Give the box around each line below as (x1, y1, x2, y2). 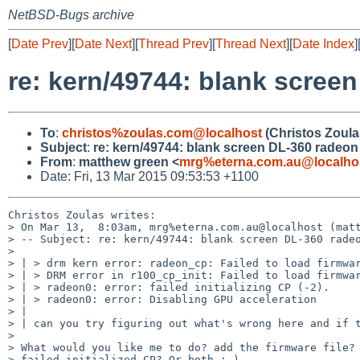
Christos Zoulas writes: (8, 208, 156, 221)
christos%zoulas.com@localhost (62, 125, 262, 140)
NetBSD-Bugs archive (8, 8, 134, 22)
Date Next (75, 37, 132, 51)
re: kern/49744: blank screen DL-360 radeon (93, 140, 358, 154)
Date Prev (11, 37, 68, 51)
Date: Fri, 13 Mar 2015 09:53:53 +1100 (40, 169, 259, 183)
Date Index (292, 37, 354, 51)
